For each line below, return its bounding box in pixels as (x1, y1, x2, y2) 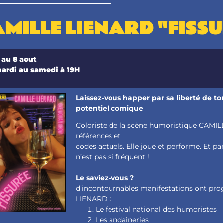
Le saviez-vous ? (76, 173, 134, 183)
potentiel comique (76, 103, 144, 112)
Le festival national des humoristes (96, 205, 217, 214)
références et (76, 131, 121, 141)
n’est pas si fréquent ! (76, 152, 150, 162)
